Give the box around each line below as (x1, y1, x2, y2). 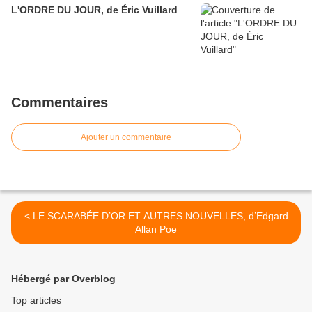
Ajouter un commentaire (81, 132, 171, 143)
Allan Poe (135, 224, 177, 235)
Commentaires (11, 95, 108, 111)
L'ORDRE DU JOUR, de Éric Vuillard (11, 4, 178, 16)
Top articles (11, 295, 61, 306)
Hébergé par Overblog (11, 273, 116, 285)
